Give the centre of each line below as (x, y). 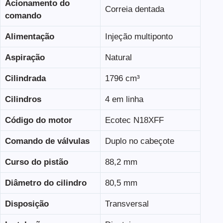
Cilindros (23, 99)
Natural (118, 57)
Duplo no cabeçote (139, 141)
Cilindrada (25, 78)
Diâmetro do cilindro (46, 183)
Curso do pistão (36, 162)
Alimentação (29, 36)
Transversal (127, 204)
